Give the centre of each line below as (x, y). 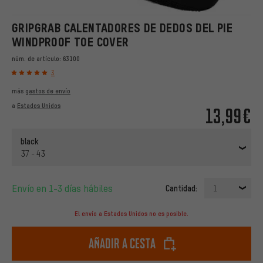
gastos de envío (48, 91)
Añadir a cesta (122, 244)
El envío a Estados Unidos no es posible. (131, 214)
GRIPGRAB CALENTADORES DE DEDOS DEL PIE (122, 28)
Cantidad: (181, 188)
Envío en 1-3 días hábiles (65, 188)
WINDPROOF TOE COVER (70, 42)
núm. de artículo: (37, 59)
